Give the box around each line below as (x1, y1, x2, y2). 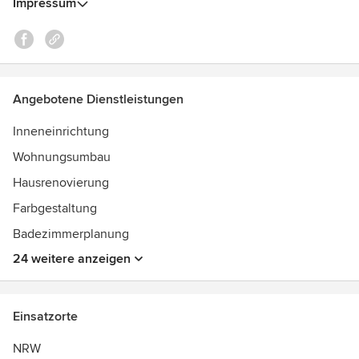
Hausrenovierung (13, 175, 109, 191)
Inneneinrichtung (13, 123, 109, 139)
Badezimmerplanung (13, 226, 129, 242)
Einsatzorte (13, 309, 78, 325)
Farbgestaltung (13, 200, 97, 216)
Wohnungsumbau (13, 149, 111, 165)
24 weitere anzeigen (13, 251, 131, 267)
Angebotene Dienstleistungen (13, 91, 184, 107)
